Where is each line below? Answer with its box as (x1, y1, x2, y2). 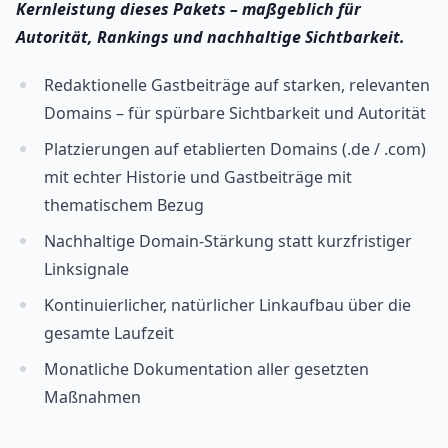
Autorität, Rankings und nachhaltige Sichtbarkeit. (16, 26, 405, 49)
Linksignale (44, 258, 129, 281)
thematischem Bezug (44, 194, 204, 217)
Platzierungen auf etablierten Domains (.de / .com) (44, 138, 426, 161)
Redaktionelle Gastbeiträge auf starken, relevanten (44, 74, 430, 97)
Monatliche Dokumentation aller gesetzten (44, 358, 369, 381)
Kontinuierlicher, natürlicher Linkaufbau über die (44, 294, 411, 317)
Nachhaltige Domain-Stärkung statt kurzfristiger (44, 230, 412, 253)
